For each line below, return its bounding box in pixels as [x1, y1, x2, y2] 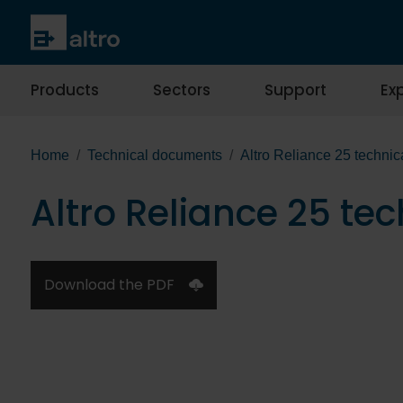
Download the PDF [44, 274, 175, 296]
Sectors [153, 79, 210, 102]
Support [264, 79, 327, 102]
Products [31, 79, 99, 102]
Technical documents [87, 148, 222, 164]
